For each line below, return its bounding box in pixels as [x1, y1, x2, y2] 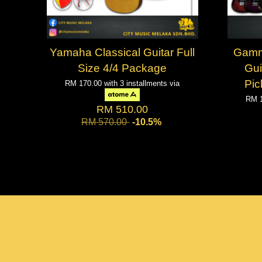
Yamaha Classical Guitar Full [50, 45, 195, 58]
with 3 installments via [104, 78, 180, 88]
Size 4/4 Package [78, 61, 167, 74]
